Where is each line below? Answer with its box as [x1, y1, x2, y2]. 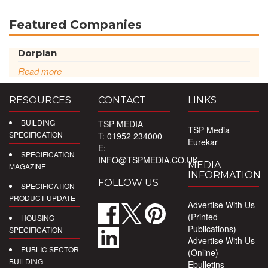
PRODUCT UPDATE [9, 193, 75, 203]
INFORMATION [187, 169, 261, 181]
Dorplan [18, 47, 57, 59]
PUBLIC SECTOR [21, 244, 79, 254]
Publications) [187, 223, 236, 234]
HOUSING [21, 212, 54, 223]
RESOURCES [9, 95, 71, 106]
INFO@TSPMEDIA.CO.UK [98, 154, 199, 166]
